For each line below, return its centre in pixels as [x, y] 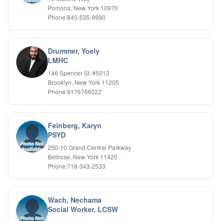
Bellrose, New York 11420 [83, 157]
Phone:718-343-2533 [77, 166]
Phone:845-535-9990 [77, 17]
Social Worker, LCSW [83, 209]
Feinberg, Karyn [75, 125]
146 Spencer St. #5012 [79, 73]
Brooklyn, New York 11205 [83, 82]
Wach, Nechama [75, 200]
